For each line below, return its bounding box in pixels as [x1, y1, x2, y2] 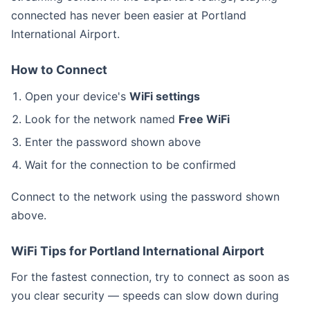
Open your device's [25, 89, 129, 103]
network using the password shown [93, 190, 280, 203]
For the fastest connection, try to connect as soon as [11, 270, 289, 284]
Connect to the [11, 190, 93, 203]
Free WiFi [179, 112, 230, 126]
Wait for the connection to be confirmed [25, 158, 236, 172]
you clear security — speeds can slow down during [11, 289, 279, 302]
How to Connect [11, 62, 107, 77]
